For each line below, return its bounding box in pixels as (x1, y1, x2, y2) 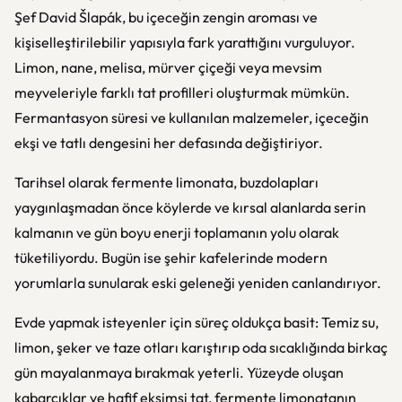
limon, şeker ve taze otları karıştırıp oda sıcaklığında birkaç (14, 338, 388, 356)
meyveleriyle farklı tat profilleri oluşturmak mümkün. (14, 83, 350, 101)
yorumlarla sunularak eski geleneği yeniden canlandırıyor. (14, 274, 381, 292)
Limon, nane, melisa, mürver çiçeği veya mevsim (14, 58, 322, 76)
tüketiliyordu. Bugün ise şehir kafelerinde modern (14, 249, 328, 267)
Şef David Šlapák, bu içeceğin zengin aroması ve (14, 8, 318, 26)
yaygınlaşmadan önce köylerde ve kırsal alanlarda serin (14, 198, 366, 216)
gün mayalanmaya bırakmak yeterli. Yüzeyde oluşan (14, 363, 344, 381)
